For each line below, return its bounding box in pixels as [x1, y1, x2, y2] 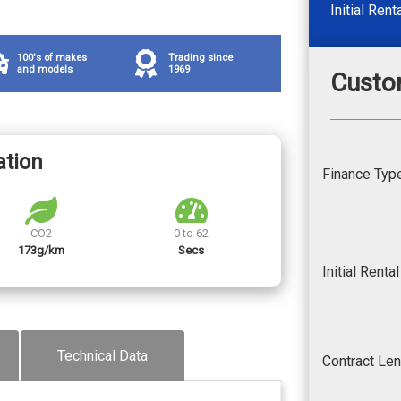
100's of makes [17, 52, 88, 64]
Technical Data [57, 347, 148, 365]
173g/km [17, 243, 64, 258]
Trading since [167, 52, 233, 64]
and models [17, 64, 73, 76]
